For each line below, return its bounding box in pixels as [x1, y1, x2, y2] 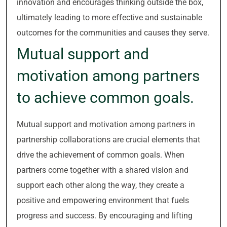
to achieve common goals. [17, 89, 194, 106]
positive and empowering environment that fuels [17, 196, 189, 205]
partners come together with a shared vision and [17, 165, 188, 175]
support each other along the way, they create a [17, 180, 184, 190]
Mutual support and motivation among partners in [17, 120, 195, 129]
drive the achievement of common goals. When [17, 150, 184, 160]
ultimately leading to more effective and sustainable [17, 13, 202, 22]
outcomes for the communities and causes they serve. [17, 28, 209, 37]
